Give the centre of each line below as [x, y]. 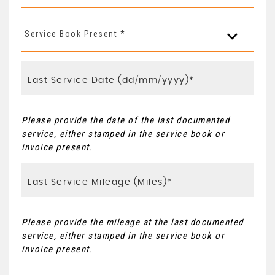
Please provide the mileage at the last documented [133, 222]
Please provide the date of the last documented [126, 120]
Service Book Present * [75, 33]
